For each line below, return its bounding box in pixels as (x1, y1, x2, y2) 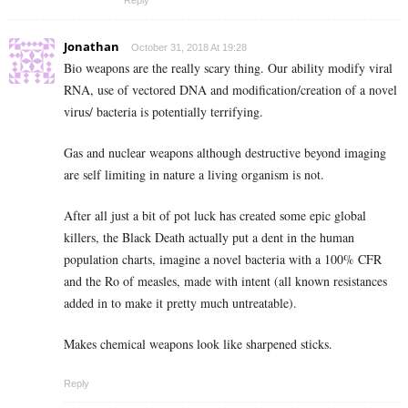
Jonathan (64, 38, 119, 56)
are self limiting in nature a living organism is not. (64, 166, 324, 184)
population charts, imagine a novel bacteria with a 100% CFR (64, 250, 382, 269)
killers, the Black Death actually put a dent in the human (64, 229, 354, 247)
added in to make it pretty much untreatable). (64, 294, 297, 312)
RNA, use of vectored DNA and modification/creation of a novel (64, 81, 397, 99)
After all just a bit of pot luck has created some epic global (64, 207, 366, 225)
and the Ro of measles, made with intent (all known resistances (64, 272, 387, 291)
